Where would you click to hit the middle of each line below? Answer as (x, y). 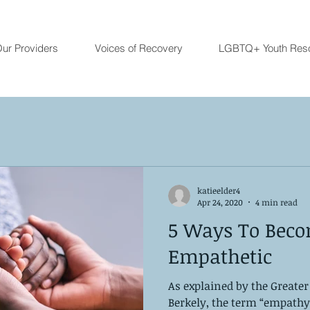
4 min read (276, 202)
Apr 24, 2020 (220, 202)
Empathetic (220, 256)
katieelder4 (219, 190)
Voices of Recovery (138, 48)
